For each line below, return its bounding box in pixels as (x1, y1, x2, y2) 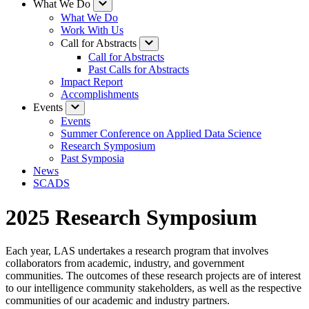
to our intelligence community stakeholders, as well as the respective (6, 282, 301, 295)
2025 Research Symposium (6, 204, 257, 230)
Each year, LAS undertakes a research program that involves (6, 245, 268, 257)
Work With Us (61, 24, 123, 37)
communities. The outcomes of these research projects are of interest (6, 270, 301, 282)
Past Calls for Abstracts (88, 63, 189, 76)
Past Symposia (61, 152, 124, 165)
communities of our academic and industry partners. (6, 295, 230, 307)
